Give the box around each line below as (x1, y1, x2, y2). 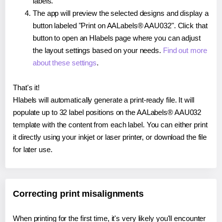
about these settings (33, 58, 97, 67)
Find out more (163, 46, 207, 55)
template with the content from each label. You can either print (13, 120, 208, 129)
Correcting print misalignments (13, 188, 144, 199)
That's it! (13, 83, 40, 92)
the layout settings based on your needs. (33, 46, 163, 55)
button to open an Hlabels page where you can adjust (33, 33, 201, 42)
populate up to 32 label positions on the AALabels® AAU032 (13, 108, 202, 116)
